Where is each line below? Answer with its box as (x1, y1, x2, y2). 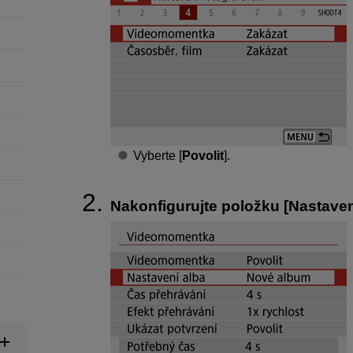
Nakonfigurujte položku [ (110, 197, 288, 214)
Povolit (181, 148, 224, 162)
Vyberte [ (132, 148, 182, 162)
